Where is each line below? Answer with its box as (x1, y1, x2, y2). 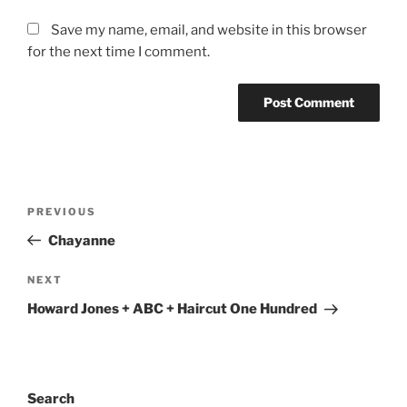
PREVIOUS (27, 204, 96, 218)
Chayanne (47, 232, 115, 249)
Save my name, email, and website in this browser (51, 22, 367, 39)
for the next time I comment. (27, 44, 210, 61)
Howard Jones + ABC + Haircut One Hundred (27, 301, 317, 318)
